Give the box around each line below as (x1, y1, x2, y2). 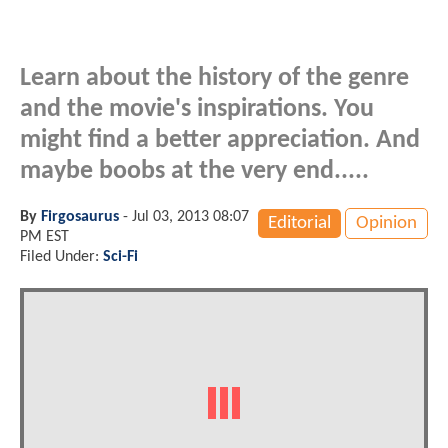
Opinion (356, 213, 417, 233)
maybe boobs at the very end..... (20, 158, 369, 184)
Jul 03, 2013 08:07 (132, 208, 249, 225)
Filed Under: (20, 248, 103, 265)
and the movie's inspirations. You (20, 96, 374, 122)
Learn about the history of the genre (20, 65, 409, 91)
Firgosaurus (41, 208, 119, 225)
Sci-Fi (103, 248, 138, 265)
